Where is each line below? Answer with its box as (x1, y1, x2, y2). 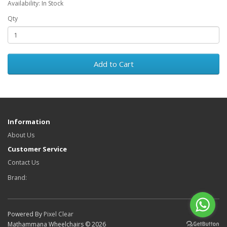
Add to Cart (93, 59, 134, 69)
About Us (8, 131, 34, 140)
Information (8, 117, 50, 127)
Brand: (8, 173, 27, 182)
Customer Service (8, 144, 67, 154)
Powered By (8, 210, 44, 219)
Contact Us (8, 158, 39, 167)
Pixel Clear (44, 210, 73, 219)
